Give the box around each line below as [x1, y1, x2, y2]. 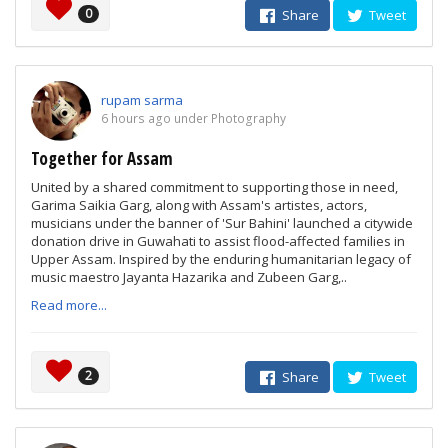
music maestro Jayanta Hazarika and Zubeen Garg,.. [31, 268, 347, 286]
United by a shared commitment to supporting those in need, [31, 178, 398, 196]
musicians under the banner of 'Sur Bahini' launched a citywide [31, 214, 413, 232]
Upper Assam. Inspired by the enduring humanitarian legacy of [31, 250, 411, 268]
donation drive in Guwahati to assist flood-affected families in [31, 232, 405, 250]
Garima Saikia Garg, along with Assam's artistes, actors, [31, 196, 367, 214]
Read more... [31, 296, 107, 314]
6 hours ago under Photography [101, 110, 286, 127]
